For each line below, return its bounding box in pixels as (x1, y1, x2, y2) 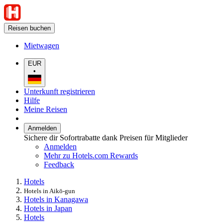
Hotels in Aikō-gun (24, 187, 75, 195)
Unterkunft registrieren (24, 87, 95, 96)
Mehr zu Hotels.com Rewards (44, 151, 138, 160)
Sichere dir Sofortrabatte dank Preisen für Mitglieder (24, 133, 188, 142)
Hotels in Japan (24, 204, 72, 213)
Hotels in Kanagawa (24, 195, 88, 204)
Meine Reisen (24, 105, 67, 113)
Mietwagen (24, 41, 59, 50)
